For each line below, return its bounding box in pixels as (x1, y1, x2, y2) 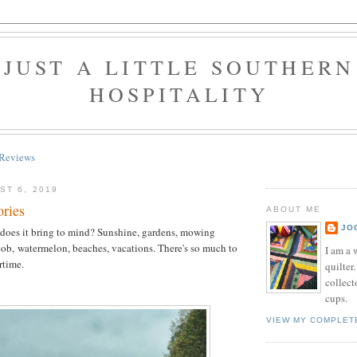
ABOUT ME (266, 205, 322, 214)
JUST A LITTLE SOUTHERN (3, 53, 355, 80)
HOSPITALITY (88, 80, 270, 108)
